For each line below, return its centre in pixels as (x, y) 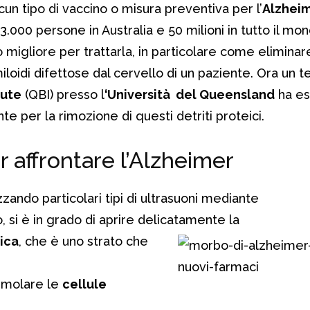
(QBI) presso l (63, 94)
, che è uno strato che (83, 241)
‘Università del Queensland (190, 94)
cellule (84, 284)
